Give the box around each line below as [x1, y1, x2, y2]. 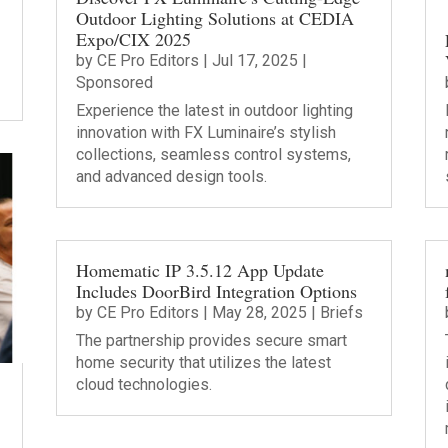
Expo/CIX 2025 [75, 26, 191, 51]
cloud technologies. [75, 374, 212, 394]
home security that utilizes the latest [75, 352, 331, 372]
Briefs [319, 302, 363, 322]
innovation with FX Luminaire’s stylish [75, 122, 336, 142]
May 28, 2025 [211, 302, 307, 322]
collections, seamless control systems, [75, 144, 351, 164]
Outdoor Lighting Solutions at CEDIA [75, 5, 354, 30]
